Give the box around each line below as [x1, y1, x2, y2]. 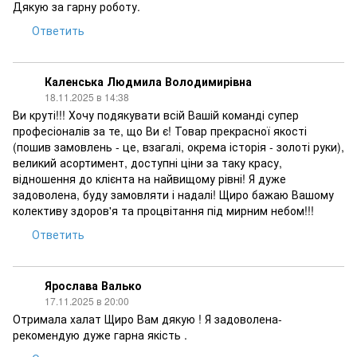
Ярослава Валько [45, 277, 142, 293]
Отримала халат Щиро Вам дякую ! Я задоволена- [13, 311, 282, 327]
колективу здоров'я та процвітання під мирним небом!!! [13, 202, 314, 218]
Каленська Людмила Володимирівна [45, 73, 252, 89]
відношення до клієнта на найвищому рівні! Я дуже [13, 171, 286, 186]
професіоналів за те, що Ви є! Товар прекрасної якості [13, 123, 307, 139]
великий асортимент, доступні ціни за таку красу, [13, 155, 282, 171]
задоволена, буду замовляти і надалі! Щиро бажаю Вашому [13, 186, 334, 202]
